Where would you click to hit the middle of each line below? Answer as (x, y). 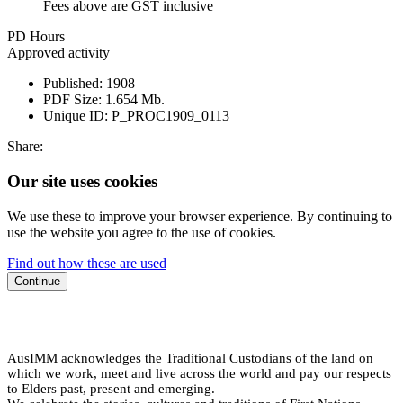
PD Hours (36, 37)
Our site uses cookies (82, 181)
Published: (73, 84)
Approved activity (58, 53)
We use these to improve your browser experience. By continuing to (200, 216)
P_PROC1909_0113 (170, 116)
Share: (25, 147)
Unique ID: (76, 116)
